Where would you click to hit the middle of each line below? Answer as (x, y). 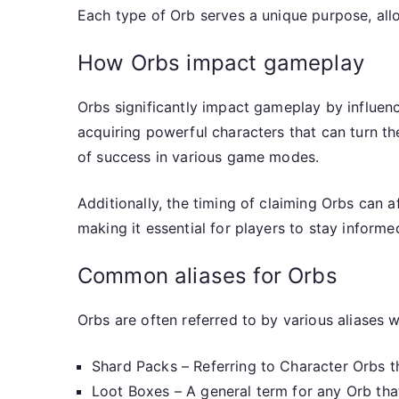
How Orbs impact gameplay (221, 63)
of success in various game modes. (199, 157)
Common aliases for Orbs (208, 276)
